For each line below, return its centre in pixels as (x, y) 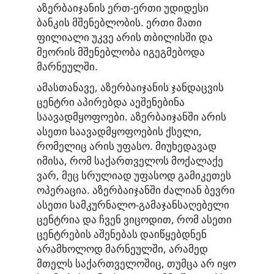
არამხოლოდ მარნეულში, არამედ (122, 248)
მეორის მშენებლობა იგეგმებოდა (121, 51)
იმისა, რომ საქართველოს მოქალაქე (130, 160)
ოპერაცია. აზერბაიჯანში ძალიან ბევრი (136, 190)
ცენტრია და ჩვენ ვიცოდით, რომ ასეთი (134, 219)
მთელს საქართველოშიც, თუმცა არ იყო (136, 263)
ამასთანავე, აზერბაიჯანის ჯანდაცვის (130, 87)
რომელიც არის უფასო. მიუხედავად (127, 146)
